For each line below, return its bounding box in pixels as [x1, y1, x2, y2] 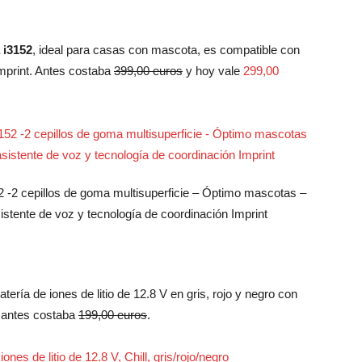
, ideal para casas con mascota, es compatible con [32, 43, 300, 57]
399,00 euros [114, 64, 183, 78]
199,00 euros [78, 308, 147, 322]
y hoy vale [183, 64, 243, 78]
